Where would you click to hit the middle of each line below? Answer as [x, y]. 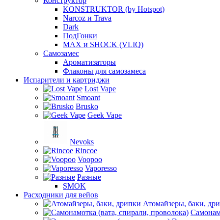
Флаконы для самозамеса [104, 71]
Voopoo [90, 159]
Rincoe [86, 151]
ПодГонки [80, 36]
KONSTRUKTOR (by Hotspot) [114, 9]
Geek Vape [105, 115]
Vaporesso [101, 168]
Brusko [87, 106]
